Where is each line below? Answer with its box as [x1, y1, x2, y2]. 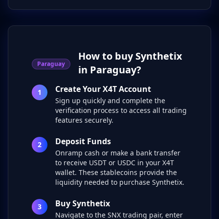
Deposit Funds [55, 136, 111, 147]
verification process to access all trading [55, 106, 187, 115]
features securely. [55, 115, 113, 125]
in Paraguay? [78, 63, 141, 76]
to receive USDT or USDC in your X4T [55, 158, 174, 167]
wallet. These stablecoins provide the [55, 168, 177, 177]
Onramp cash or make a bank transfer [55, 148, 180, 157]
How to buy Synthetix [78, 49, 182, 63]
